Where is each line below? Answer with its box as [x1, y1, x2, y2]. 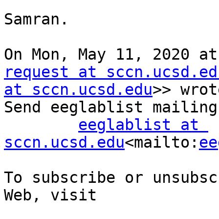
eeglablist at [78, 116, 199, 134]
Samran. [4, 10, 69, 28]
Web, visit [4, 186, 97, 204]
